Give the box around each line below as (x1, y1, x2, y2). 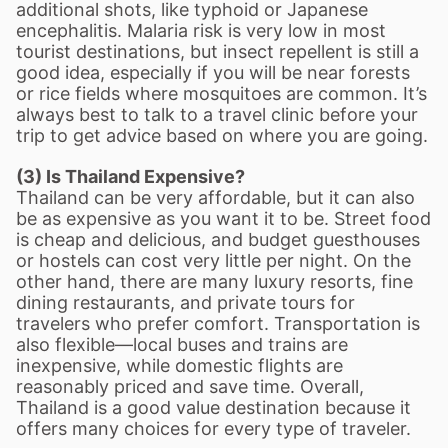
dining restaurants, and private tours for (16, 292, 355, 313)
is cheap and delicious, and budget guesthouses (16, 229, 420, 250)
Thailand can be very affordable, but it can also (16, 187, 415, 208)
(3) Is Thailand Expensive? (16, 166, 245, 187)
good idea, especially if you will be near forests (16, 62, 410, 83)
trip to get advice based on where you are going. (16, 125, 428, 146)
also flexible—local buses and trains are (16, 334, 348, 355)
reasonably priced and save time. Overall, (16, 376, 364, 397)
